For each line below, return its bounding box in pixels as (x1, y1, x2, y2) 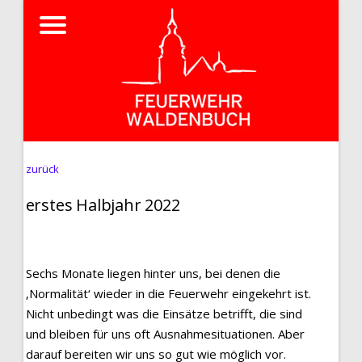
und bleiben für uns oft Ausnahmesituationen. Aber (25, 326, 305, 342)
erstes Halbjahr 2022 (25, 194, 180, 216)
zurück (25, 162, 59, 176)
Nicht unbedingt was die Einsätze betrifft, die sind (25, 305, 302, 322)
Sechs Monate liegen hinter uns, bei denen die (25, 265, 280, 281)
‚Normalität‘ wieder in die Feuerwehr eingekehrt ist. (25, 285, 311, 301)
